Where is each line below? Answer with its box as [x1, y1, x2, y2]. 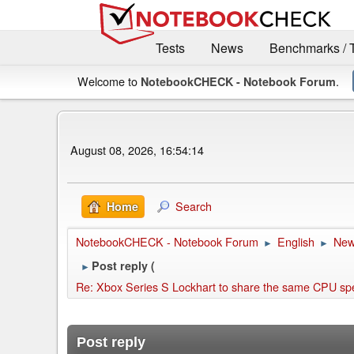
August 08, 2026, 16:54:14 [70, 141, 204, 158]
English [277, 233, 314, 250]
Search [175, 198, 212, 215]
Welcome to [77, 73, 141, 90]
